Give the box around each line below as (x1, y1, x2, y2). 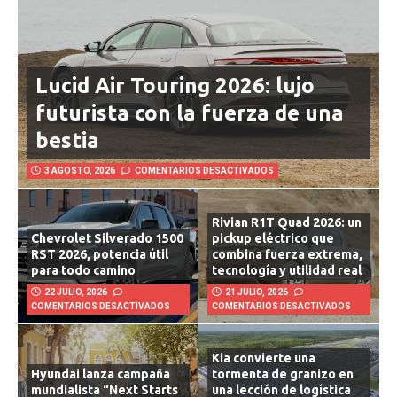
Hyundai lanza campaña (31, 366, 170, 381)
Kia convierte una (212, 350, 315, 365)
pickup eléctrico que (212, 230, 334, 245)
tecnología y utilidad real (212, 262, 362, 277)
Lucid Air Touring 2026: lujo (35, 73, 315, 97)
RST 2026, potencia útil (31, 246, 168, 261)
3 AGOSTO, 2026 (44, 165, 115, 175)
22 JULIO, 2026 (44, 286, 107, 297)
